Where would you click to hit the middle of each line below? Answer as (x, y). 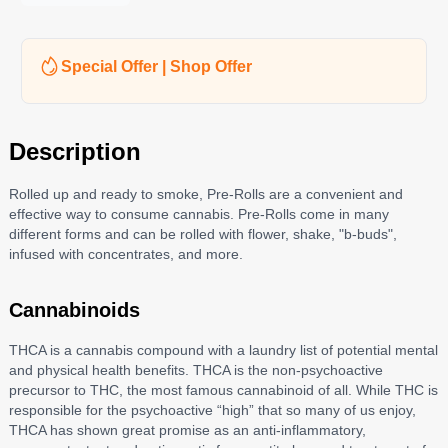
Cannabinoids (74, 309)
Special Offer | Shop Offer (156, 66)
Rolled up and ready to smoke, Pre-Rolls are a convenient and (205, 193)
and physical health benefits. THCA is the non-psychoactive (195, 369)
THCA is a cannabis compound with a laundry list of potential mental (223, 349)
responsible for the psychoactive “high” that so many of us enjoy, (212, 409)
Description (74, 151)
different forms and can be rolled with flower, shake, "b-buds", (202, 233)
